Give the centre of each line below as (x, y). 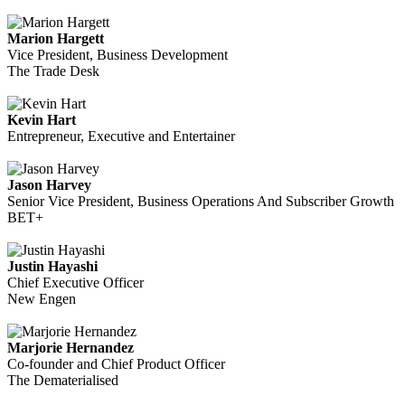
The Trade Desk (53, 71)
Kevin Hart (42, 120)
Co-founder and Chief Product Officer (116, 364)
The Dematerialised (63, 380)
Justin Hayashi (52, 266)
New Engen (42, 299)
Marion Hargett (56, 38)
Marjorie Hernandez (71, 348)
